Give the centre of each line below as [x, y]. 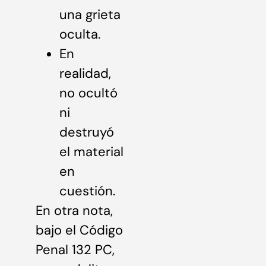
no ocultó [88, 93]
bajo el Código [79, 230]
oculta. [80, 34]
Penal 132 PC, [75, 249]
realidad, [85, 73]
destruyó [87, 132]
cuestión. [87, 191]
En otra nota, [74, 210]
